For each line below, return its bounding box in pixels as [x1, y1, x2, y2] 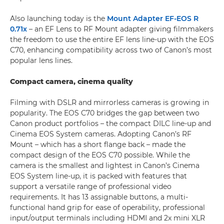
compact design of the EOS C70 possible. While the [10, 150, 190, 159]
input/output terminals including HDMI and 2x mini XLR [10, 213, 205, 222]
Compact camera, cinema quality [10, 77, 133, 86]
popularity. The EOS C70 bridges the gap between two [10, 108, 199, 117]
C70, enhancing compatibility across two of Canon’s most [10, 45, 212, 54]
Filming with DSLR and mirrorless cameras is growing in [10, 98, 209, 107]
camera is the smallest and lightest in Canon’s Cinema [10, 161, 199, 170]
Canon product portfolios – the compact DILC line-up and [10, 119, 211, 128]
